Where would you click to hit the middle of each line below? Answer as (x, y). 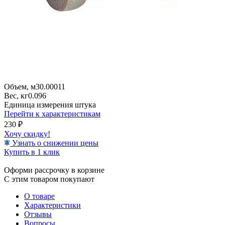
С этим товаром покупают (49, 179)
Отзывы (38, 214)
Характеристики (52, 205)
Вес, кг (16, 95)
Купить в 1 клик (32, 152)
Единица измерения (39, 104)
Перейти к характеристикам (52, 114)
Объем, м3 (22, 86)
